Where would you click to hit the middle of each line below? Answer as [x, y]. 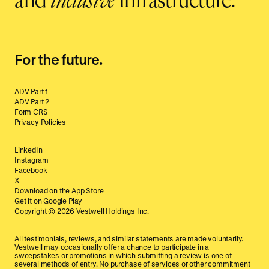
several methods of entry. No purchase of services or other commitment [132, 263]
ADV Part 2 [32, 101]
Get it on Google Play [49, 200]
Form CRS [31, 111]
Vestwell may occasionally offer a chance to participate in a [112, 246]
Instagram [32, 159]
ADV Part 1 [32, 91]
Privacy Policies [41, 122]
